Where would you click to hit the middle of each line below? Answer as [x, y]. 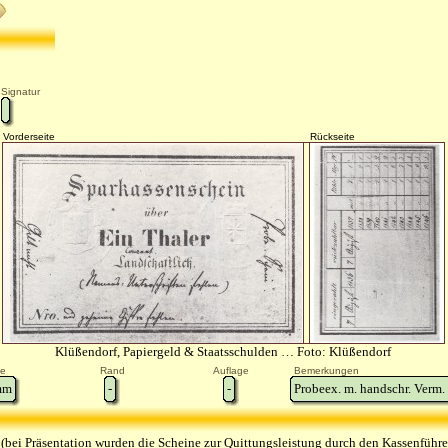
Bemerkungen [326, 370]
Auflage [230, 370]
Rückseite [332, 136]
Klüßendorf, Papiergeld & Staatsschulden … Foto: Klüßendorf [223, 351]
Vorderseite [28, 136]
